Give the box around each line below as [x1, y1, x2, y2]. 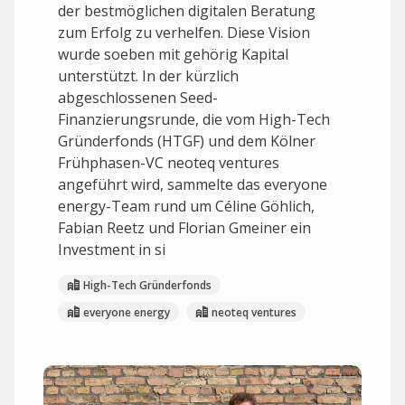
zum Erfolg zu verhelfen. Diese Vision [58, 23, 310, 42]
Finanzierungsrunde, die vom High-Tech [58, 109, 330, 129]
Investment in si [58, 240, 165, 259]
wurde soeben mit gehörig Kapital [58, 44, 288, 64]
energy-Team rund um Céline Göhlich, [58, 196, 315, 216]
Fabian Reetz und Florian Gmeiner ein [58, 218, 311, 238]
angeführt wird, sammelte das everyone [58, 174, 327, 194]
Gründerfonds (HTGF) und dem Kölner [58, 131, 316, 151]
